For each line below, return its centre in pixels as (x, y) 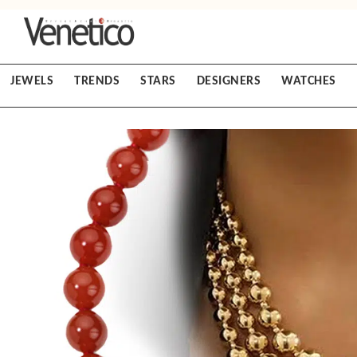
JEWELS (32, 80)
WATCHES (309, 80)
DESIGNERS (229, 80)
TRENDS (97, 80)
